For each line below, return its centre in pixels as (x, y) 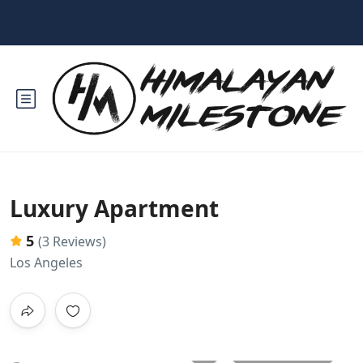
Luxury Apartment (114, 208)
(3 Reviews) (72, 241)
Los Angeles (46, 263)
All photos (293, 350)
